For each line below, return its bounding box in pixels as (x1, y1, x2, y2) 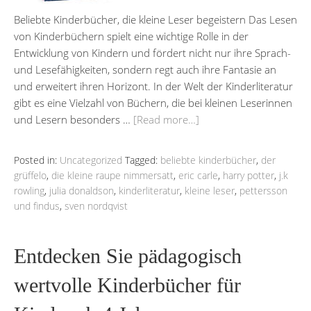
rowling (14, 183, 44, 197)
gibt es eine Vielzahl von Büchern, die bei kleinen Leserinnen (14, 95, 292, 110)
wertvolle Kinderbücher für (14, 273, 241, 296)
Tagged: (125, 153, 160, 167)
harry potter (223, 168, 274, 182)
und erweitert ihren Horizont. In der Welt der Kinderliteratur (14, 78, 293, 93)
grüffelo (14, 168, 47, 182)
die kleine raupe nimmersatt (51, 168, 174, 182)
